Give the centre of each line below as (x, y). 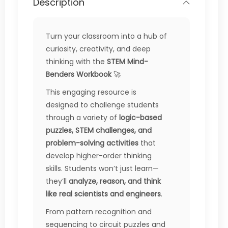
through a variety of (82, 118)
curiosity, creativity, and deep (98, 49)
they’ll (57, 181)
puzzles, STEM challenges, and (99, 131)
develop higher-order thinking (99, 156)
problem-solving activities (92, 143)
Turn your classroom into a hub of (106, 36)
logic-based (140, 118)
